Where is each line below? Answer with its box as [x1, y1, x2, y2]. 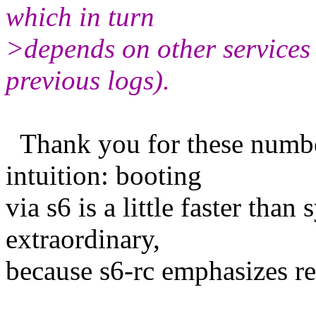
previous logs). [6, 64, 170, 95]
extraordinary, [6, 223, 160, 254]
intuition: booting [6, 159, 202, 190]
